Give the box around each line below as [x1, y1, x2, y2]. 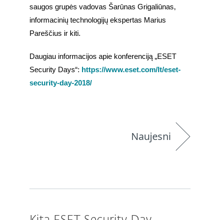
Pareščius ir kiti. [29, 29, 82, 38]
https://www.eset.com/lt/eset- [80, 66, 181, 74]
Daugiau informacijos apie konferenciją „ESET [29, 53, 176, 61]
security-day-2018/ [29, 79, 92, 87]
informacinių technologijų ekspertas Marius [29, 16, 166, 25]
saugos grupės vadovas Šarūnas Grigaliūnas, [29, 3, 176, 11]
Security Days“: [29, 66, 80, 74]
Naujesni [131, 130, 171, 143]
